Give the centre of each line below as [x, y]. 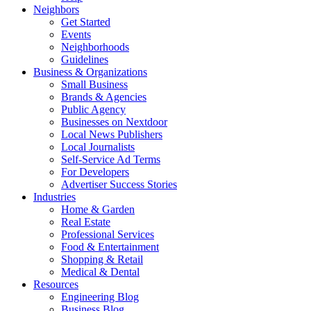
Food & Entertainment [110, 247]
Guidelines [85, 60]
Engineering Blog [100, 297]
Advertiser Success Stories [119, 185]
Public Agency [93, 110]
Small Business [94, 85]
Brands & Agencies [104, 97]
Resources [56, 285]
